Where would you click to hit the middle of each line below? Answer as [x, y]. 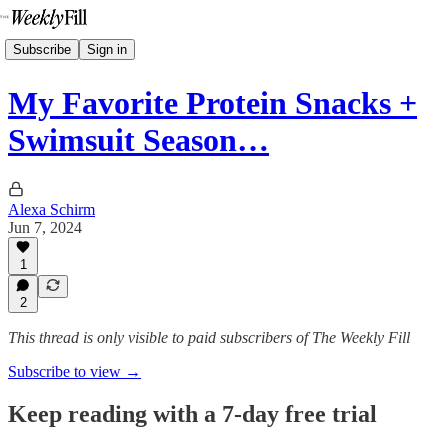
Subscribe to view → [74, 371]
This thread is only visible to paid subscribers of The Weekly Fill [209, 337]
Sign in [107, 49]
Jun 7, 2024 [45, 227]
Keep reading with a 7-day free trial [192, 413]
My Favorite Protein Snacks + [212, 103]
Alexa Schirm [51, 209]
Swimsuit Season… [138, 140]
